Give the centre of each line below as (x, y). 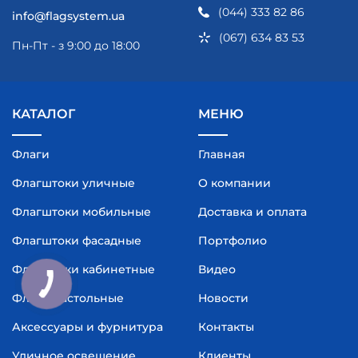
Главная (222, 154)
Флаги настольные (68, 298)
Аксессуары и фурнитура (88, 326)
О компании (235, 183)
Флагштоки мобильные (82, 211)
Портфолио (233, 240)
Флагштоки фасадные (77, 240)
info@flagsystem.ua (68, 16)
